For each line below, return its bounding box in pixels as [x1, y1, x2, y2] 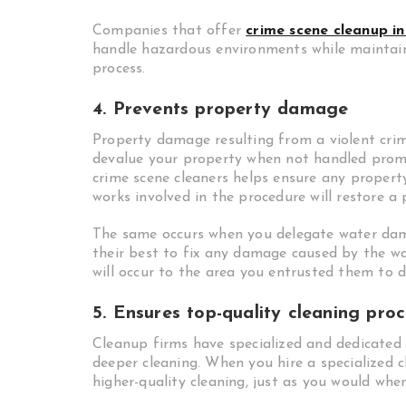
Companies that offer [92, 24, 241, 38]
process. [92, 62, 146, 76]
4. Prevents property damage [92, 101, 349, 119]
